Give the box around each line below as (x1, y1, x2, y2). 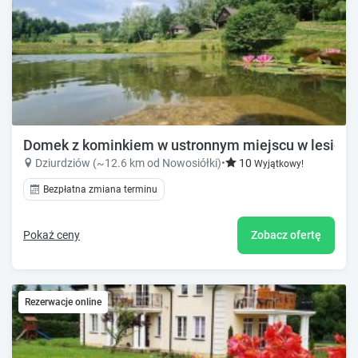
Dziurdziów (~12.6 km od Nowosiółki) (35, 157, 221, 170)
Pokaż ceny (23, 228, 80, 241)
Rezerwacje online (25, 296, 101, 308)
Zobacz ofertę (251, 228, 321, 241)
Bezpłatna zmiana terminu (43, 184, 157, 196)
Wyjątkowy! (254, 158, 304, 170)
